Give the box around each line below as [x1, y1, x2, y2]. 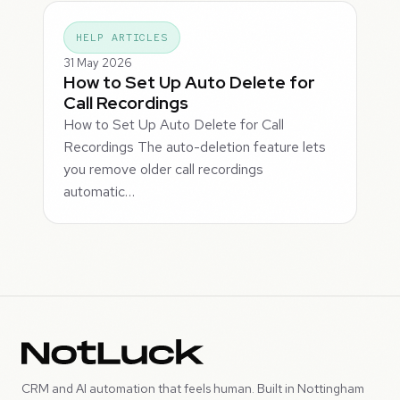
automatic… [63, 182, 136, 202]
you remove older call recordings [63, 160, 264, 179]
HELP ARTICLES [76, 30, 169, 46]
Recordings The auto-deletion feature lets [63, 137, 327, 157]
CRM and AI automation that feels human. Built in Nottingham [21, 379, 364, 396]
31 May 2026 [63, 55, 133, 71]
